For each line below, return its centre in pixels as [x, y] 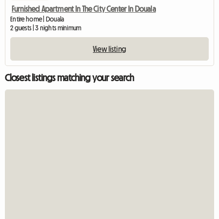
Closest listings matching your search [69, 77]
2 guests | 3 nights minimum [46, 28]
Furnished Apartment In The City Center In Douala [84, 9]
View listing [109, 49]
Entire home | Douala [37, 19]
